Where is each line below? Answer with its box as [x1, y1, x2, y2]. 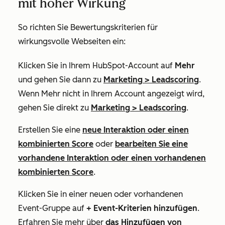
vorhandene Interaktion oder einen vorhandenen [18, 153, 206, 163]
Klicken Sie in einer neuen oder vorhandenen [18, 189, 183, 199]
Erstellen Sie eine [18, 125, 82, 135]
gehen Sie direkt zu [18, 103, 91, 113]
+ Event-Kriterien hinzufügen [86, 203, 197, 213]
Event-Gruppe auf [18, 203, 86, 213]
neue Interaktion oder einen [82, 125, 189, 135]
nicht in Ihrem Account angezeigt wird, [60, 89, 204, 98]
